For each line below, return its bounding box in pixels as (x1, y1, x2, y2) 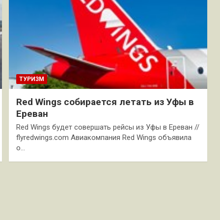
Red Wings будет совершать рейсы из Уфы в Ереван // (16, 122, 199, 132)
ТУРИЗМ (19, 75, 44, 82)
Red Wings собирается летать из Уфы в (16, 96, 194, 108)
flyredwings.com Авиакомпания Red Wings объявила (16, 133, 192, 142)
